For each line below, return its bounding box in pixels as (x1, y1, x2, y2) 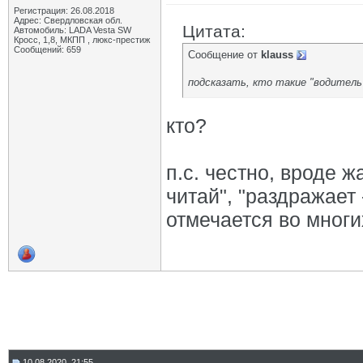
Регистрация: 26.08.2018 (14, 6, 114, 15)
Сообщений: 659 (14, 45, 81, 54)
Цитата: (182, 22, 246, 41)
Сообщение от (188, 49, 261, 61)
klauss (261, 49, 293, 61)
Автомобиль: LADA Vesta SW (14, 25, 131, 35)
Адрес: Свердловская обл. (14, 15, 122, 25)
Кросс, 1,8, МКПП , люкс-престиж (14, 35, 150, 45)
